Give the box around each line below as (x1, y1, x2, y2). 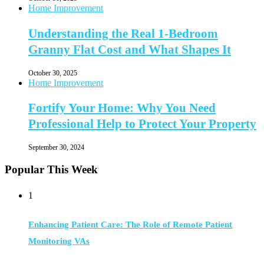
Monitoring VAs (28, 236, 90, 246)
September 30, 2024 (28, 143, 84, 152)
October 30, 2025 (28, 68, 77, 77)
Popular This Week (5, 163, 98, 176)
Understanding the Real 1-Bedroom (28, 26, 218, 41)
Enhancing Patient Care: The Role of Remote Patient (28, 220, 232, 230)
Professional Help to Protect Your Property (28, 117, 256, 131)
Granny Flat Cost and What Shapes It (28, 42, 231, 57)
